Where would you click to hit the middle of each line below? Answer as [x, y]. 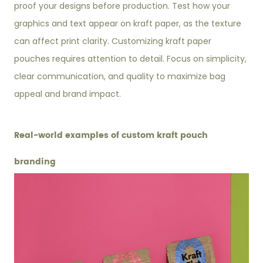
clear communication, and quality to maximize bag [120, 77]
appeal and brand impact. [68, 94]
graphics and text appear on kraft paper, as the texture [128, 24]
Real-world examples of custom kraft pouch [111, 136]
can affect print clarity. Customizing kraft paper [113, 41]
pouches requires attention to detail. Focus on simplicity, [131, 59]
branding [35, 162]
